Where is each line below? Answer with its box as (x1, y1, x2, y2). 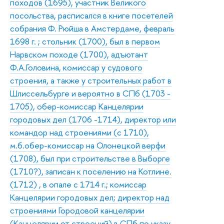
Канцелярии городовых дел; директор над (10, 191, 169, 203)
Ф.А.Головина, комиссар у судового (10, 61, 142, 73)
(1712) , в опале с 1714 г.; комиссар (10, 178, 146, 190)
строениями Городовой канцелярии (10, 204, 144, 216)
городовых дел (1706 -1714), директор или (10, 113, 176, 125)
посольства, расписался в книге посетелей (10, 9, 173, 21)
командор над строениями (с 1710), (10, 126, 149, 138)
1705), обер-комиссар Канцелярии (10, 100, 143, 112)
